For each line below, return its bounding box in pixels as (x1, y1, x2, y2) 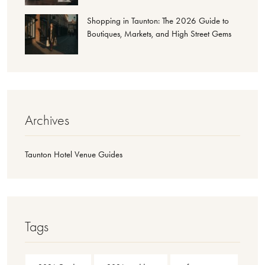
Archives (25, 111, 69, 128)
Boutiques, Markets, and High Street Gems (87, 28, 231, 40)
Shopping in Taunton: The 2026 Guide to (87, 15, 229, 27)
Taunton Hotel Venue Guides (25, 148, 122, 160)
